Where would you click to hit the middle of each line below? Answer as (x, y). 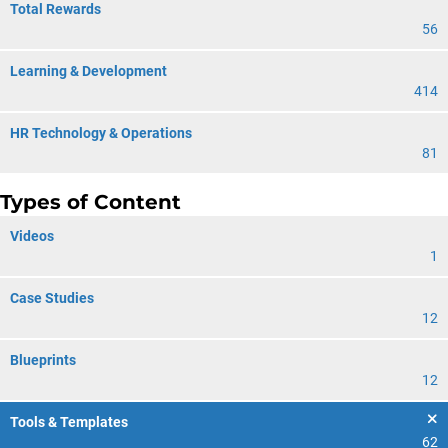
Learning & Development (88, 71)
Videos (32, 236)
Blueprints (43, 360)
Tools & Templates (69, 422)
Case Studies (52, 298)
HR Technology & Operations (101, 133)
